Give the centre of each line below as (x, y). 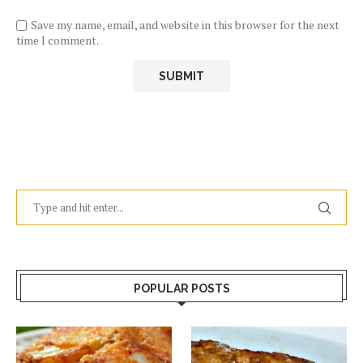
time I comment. (58, 41)
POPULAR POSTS (181, 289)
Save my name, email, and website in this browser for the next (185, 25)
